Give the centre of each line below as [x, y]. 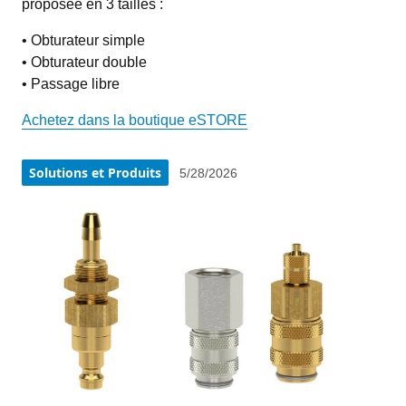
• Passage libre [71, 83]
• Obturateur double [84, 62]
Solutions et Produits [95, 173]
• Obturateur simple [83, 40]
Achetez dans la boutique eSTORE [135, 120]
